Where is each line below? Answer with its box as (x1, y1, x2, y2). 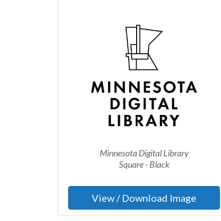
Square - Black (118, 159, 170, 170)
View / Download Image (92, 192, 196, 204)
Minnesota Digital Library (99, 147, 189, 158)
